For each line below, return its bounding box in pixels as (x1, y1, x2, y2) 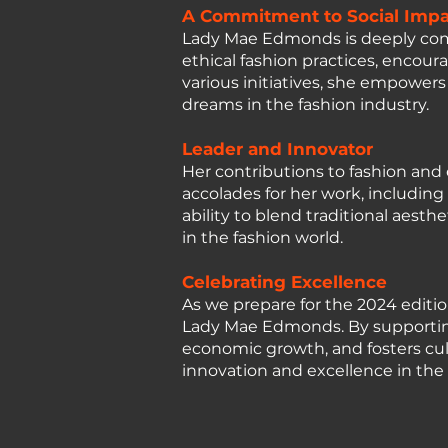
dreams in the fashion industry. (182, 95, 429, 114)
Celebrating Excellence (182, 272, 387, 292)
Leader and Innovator (182, 139, 373, 159)
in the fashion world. (182, 228, 347, 247)
